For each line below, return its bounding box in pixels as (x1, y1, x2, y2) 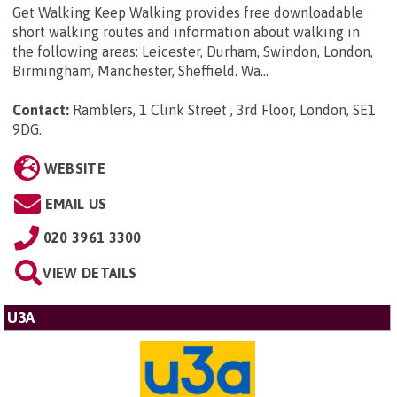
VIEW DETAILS (43, 265, 137, 282)
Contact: (12, 102, 69, 119)
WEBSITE (43, 160, 105, 177)
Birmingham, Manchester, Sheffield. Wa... (12, 63, 269, 80)
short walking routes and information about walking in (12, 24, 360, 41)
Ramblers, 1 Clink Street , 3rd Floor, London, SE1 (73, 102, 376, 119)
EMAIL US (44, 196, 107, 213)
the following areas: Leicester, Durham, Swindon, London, (12, 43, 373, 60)
